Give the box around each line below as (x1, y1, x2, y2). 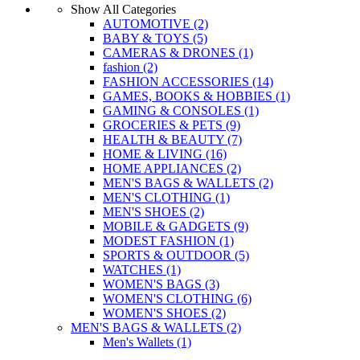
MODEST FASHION (103, 234, 219, 247)
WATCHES (103, 263, 166, 276)
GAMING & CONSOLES (103, 104, 244, 117)
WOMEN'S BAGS (103, 277, 205, 291)
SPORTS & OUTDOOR (103, 248, 235, 262)
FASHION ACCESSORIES (103, 75, 252, 88)
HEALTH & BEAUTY (103, 133, 227, 146)
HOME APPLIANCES (103, 162, 227, 175)
